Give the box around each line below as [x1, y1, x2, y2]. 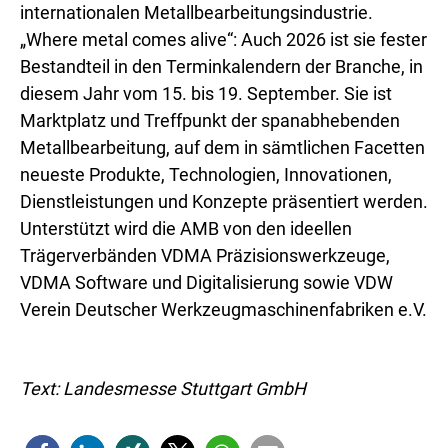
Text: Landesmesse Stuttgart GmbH [20, 378, 306, 399]
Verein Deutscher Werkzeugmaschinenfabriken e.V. [20, 299, 427, 320]
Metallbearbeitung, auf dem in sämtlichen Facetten [20, 137, 425, 158]
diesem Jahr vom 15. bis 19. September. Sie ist [20, 83, 392, 104]
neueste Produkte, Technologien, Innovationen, [20, 164, 392, 185]
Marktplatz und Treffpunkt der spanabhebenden [20, 110, 400, 131]
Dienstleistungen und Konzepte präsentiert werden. [20, 191, 428, 212]
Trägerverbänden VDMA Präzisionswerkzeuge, [20, 245, 390, 266]
